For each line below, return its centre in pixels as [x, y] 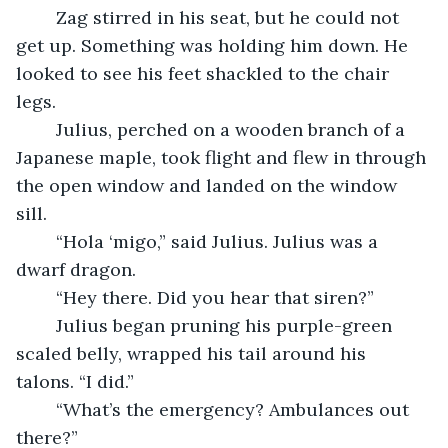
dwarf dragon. [76, 269]
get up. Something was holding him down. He [214, 45]
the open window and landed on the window [209, 185]
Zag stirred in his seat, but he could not [46, 17]
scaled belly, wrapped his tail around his [193, 353]
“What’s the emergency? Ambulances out [46, 409]
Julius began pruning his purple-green [46, 325]
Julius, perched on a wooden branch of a [46, 129]
